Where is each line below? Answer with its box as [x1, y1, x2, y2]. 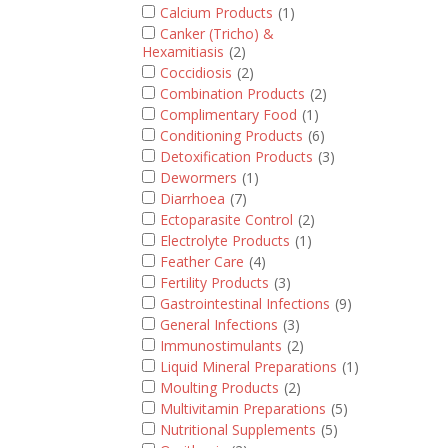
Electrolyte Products [160, 231, 290, 250]
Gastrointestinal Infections [160, 294, 330, 313]
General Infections [160, 315, 278, 334]
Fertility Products [160, 273, 269, 292]
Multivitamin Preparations [160, 399, 326, 418]
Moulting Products [160, 378, 279, 397]
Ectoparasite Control [160, 210, 293, 229]
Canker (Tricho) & [160, 24, 274, 43]
